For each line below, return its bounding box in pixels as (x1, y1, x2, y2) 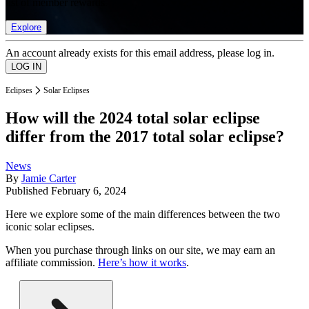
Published (6, 185, 51, 197)
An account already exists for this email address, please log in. (6, 46, 275, 59)
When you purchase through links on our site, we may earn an (6, 244, 275, 257)
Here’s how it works (98, 257, 186, 269)
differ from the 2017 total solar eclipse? (6, 128, 284, 146)
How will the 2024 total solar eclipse (6, 109, 260, 128)
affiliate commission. (6, 257, 98, 269)
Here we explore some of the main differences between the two (6, 208, 280, 221)
